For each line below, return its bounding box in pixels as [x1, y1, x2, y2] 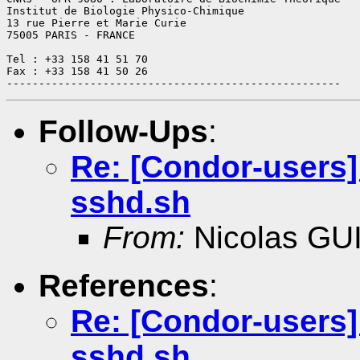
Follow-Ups [39, 113, 208, 149]
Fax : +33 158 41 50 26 [6, 64, 148, 77]
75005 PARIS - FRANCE [6, 28, 135, 41]
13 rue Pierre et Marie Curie [6, 16, 186, 29]
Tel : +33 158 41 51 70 [6, 52, 148, 65]
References [39, 268, 209, 303]
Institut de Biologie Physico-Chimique [6, 4, 244, 17]
